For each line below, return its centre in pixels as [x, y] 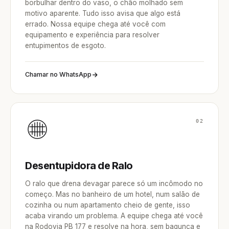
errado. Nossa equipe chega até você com [95, 24]
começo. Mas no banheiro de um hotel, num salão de [112, 194]
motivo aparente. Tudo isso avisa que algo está [103, 13]
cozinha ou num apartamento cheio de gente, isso [108, 205]
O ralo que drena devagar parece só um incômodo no [114, 184]
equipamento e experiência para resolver [92, 35]
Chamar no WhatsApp [58, 74]
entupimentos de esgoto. [65, 45]
